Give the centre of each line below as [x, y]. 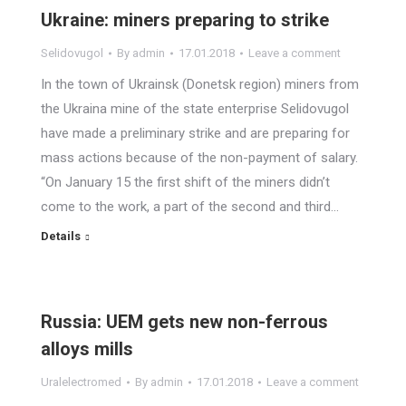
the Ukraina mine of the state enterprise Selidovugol [195, 109]
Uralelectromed [81, 382]
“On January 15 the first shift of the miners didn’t [185, 182]
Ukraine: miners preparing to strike [185, 20]
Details [61, 236]
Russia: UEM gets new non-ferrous [184, 322]
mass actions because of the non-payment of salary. [199, 158]
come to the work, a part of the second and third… [190, 207]
